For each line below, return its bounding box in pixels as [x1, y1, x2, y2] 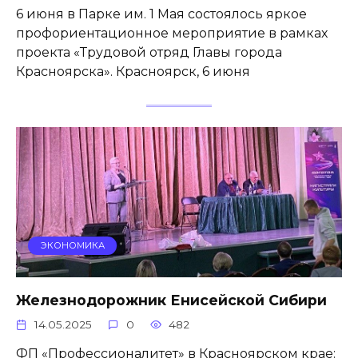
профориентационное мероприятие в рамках [16, 26, 328, 42]
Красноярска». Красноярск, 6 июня [16, 64, 250, 80]
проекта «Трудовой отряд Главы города [16, 45, 282, 61]
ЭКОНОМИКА [40, 240, 105, 252]
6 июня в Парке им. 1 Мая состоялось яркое [16, 6, 307, 22]
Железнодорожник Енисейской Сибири [16, 292, 327, 309]
